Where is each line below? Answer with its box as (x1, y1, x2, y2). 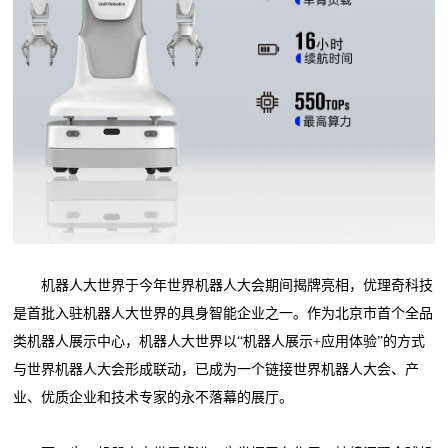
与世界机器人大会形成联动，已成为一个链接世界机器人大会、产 (13, 362, 420, 377)
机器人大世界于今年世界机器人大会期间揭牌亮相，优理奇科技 (13, 278, 434, 293)
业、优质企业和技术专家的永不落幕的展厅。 (13, 390, 294, 405)
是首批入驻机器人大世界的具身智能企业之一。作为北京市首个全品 (13, 306, 434, 321)
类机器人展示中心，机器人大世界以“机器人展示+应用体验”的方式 (13, 334, 426, 349)
